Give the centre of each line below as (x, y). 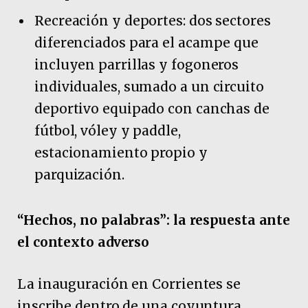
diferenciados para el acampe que (146, 42)
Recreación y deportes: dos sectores (153, 20)
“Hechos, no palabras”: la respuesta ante (154, 220)
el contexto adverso (84, 242)
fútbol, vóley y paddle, (108, 130)
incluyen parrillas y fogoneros (137, 64)
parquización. (79, 174)
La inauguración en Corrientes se (129, 284)
